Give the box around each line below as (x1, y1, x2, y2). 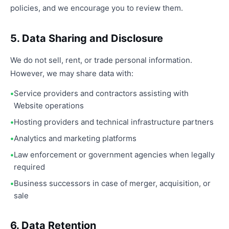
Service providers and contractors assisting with (14, 88, 189, 98)
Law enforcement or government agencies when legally (14, 150, 215, 159)
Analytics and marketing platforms (14, 133, 136, 143)
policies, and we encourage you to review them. (10, 3, 183, 13)
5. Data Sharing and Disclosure (10, 32, 163, 44)
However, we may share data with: (10, 68, 133, 78)
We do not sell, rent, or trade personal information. (10, 55, 192, 65)
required (14, 162, 45, 172)
